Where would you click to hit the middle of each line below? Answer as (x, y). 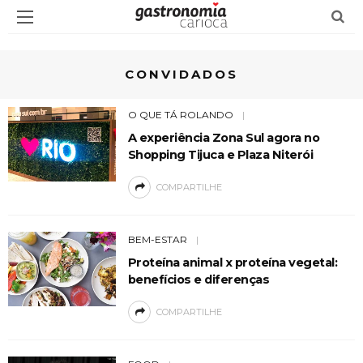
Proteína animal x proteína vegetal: (233, 263)
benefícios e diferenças (199, 280)
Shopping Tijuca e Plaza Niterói (220, 155)
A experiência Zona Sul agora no (224, 138)
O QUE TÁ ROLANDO (180, 115)
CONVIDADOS (181, 74)
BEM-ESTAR (157, 239)
